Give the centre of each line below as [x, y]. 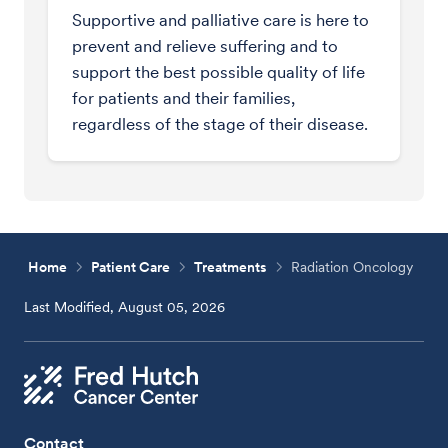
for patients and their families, [183, 98]
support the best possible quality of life [218, 72]
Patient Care [131, 267]
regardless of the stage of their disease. [220, 124]
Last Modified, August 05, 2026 [125, 307]
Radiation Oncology [352, 267]
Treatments [231, 267]
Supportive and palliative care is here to [220, 20]
